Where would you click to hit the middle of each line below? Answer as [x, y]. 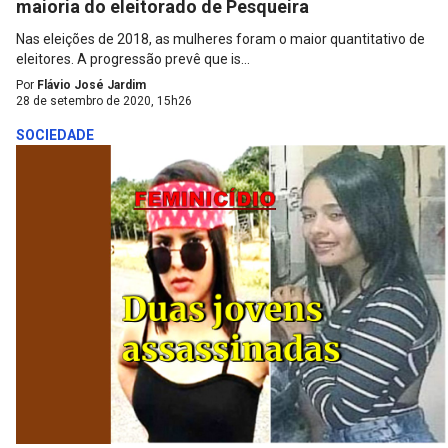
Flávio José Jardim [91, 85]
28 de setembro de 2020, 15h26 [104, 101]
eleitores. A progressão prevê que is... [133, 59]
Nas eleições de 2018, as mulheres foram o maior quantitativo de [220, 39]
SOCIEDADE [55, 135]
